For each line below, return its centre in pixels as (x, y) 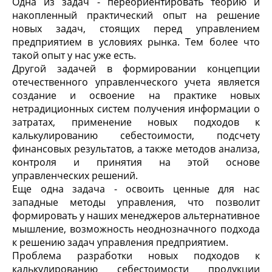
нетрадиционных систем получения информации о (136, 109)
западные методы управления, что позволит (136, 202)
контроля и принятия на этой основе (136, 162)
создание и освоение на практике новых (136, 95)
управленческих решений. (75, 175)
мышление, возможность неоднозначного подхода (136, 229)
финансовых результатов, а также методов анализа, (136, 149)
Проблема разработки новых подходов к (136, 256)
